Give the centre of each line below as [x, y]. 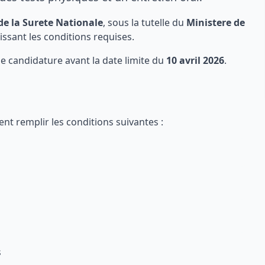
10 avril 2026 [195, 60]
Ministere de [216, 22]
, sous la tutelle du [145, 22]
